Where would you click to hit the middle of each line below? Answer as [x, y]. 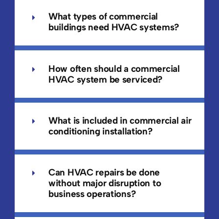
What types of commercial [103, 17]
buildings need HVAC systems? [114, 27]
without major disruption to [105, 183]
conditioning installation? [100, 131]
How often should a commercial [114, 68]
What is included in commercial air [120, 120]
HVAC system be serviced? [105, 79]
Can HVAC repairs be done [104, 173]
